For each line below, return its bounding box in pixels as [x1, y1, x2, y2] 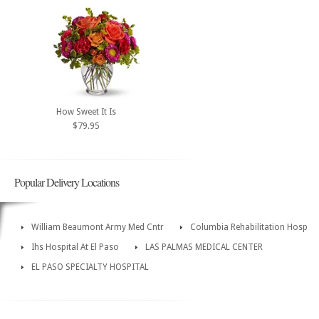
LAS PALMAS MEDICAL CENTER [145, 241, 263, 252]
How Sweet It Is [56, 106, 116, 117]
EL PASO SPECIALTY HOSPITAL [31, 261, 149, 272]
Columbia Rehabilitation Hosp [190, 221, 308, 232]
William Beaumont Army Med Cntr [31, 221, 164, 232]
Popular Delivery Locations [14, 174, 119, 189]
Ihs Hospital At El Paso [31, 241, 119, 252]
